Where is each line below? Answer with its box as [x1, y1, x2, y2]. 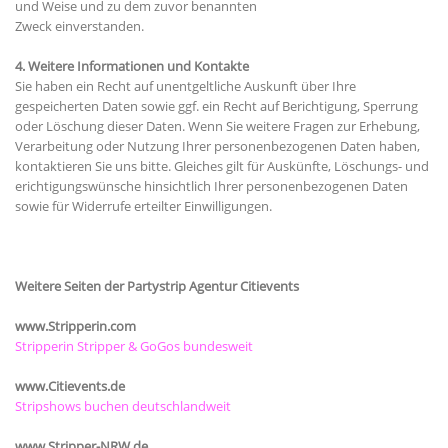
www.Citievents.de [15, 377, 125, 396]
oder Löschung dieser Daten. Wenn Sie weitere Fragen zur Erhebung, [15, 117, 420, 136]
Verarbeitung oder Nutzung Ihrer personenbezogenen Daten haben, [15, 137, 420, 156]
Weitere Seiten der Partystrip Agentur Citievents [15, 277, 299, 296]
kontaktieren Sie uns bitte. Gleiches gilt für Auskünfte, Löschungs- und [15, 157, 429, 176]
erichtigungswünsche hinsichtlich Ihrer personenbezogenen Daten [15, 177, 408, 196]
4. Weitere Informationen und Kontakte [15, 57, 249, 76]
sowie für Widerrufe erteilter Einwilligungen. [15, 197, 272, 216]
